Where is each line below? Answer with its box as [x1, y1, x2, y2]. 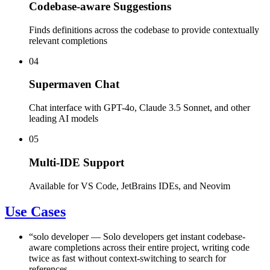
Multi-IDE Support [29, 155, 124, 169]
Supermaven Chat [29, 78, 119, 91]
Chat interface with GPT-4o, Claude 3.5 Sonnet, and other [29, 102, 250, 113]
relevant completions [29, 35, 107, 46]
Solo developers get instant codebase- [103, 231, 245, 242]
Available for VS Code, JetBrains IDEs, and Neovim [29, 180, 230, 191]
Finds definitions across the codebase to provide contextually [29, 24, 259, 35]
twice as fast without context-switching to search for [29, 253, 226, 264]
